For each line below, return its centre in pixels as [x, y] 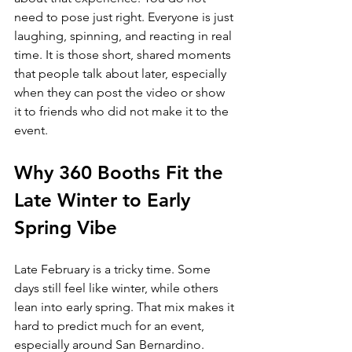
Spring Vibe [66, 227]
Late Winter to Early [105, 200]
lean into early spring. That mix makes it [126, 307]
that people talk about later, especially [122, 73]
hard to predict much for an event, [111, 326]
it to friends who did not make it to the [123, 111]
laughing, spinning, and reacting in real [125, 36]
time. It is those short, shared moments [124, 55]
